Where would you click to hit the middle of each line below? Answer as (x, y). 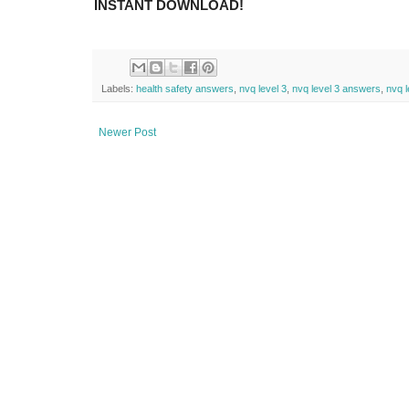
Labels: (119, 89)
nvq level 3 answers (336, 89)
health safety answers (185, 89)
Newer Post (127, 133)
